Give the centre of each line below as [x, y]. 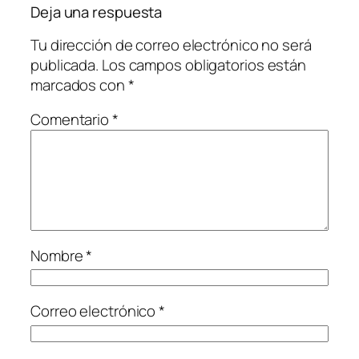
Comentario [71, 120]
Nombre [58, 255]
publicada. [65, 65]
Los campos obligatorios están [204, 65]
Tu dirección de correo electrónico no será [171, 44]
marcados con [79, 85]
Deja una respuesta [97, 12]
